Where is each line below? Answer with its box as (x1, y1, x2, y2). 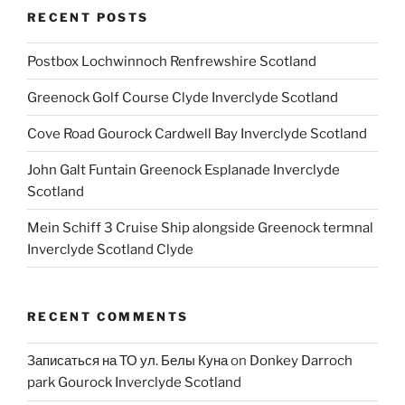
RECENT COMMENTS (27, 309, 189, 325)
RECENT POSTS (27, 9, 149, 24)
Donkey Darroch (250, 353, 353, 370)
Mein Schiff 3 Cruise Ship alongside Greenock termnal (27, 219, 373, 236)
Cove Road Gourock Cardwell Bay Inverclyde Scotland (27, 125, 367, 142)
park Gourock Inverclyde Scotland (27, 374, 241, 391)
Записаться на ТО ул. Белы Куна (27, 353, 228, 370)
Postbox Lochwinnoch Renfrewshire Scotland (27, 52, 316, 70)
